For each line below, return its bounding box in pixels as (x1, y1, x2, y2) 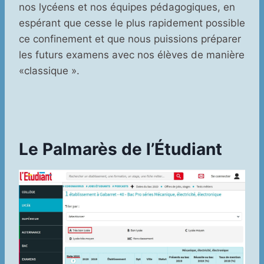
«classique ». (19, 65, 80, 77)
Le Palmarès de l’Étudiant (19, 139, 222, 160)
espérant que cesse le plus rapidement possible (19, 17, 245, 29)
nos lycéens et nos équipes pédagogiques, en (19, 1, 235, 14)
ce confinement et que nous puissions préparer (19, 33, 241, 45)
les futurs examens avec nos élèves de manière (19, 49, 245, 61)
